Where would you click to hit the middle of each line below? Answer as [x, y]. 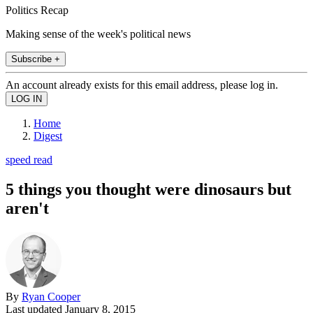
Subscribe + [36, 59]
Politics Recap [37, 10]
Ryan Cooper [51, 296]
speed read [29, 159]
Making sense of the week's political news [98, 34]
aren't [27, 208]
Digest [48, 136]
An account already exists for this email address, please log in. [142, 85]
